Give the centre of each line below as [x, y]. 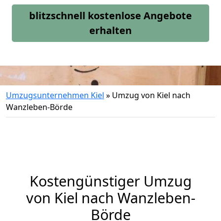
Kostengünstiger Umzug [110, 181]
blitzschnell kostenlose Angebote [110, 16]
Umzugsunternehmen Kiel [55, 95]
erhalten [110, 30]
